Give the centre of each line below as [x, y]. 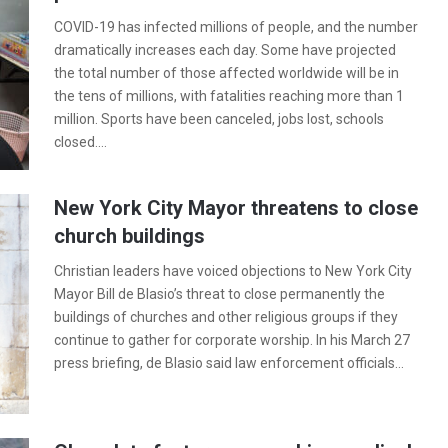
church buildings [129, 236]
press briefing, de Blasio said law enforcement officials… [229, 363]
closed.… [80, 142]
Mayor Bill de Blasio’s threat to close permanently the [219, 294]
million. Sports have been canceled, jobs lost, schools [219, 119]
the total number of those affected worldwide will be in [226, 73]
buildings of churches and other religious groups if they [226, 317]
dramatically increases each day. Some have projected [225, 50]
